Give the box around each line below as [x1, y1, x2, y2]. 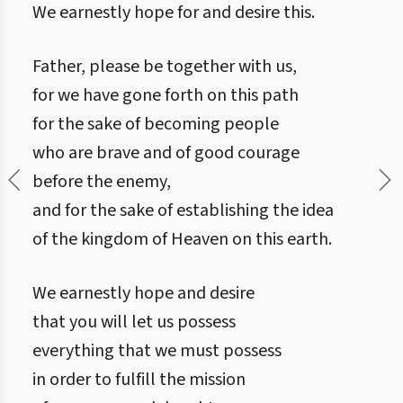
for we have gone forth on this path [32, 83, 299, 108]
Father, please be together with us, [32, 54, 297, 79]
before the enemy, [32, 169, 171, 194]
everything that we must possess [32, 338, 282, 363]
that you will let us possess [32, 309, 236, 335]
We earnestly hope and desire [32, 281, 255, 306]
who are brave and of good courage [32, 140, 300, 166]
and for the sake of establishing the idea [32, 198, 334, 223]
